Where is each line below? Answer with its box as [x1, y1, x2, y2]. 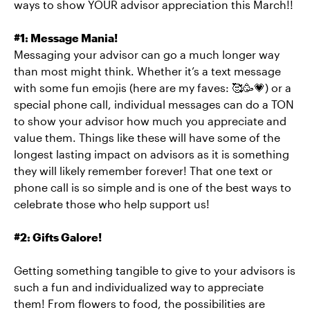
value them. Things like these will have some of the [14, 130, 280, 144]
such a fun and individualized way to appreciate [14, 280, 264, 293]
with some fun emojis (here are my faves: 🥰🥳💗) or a [14, 80, 291, 94]
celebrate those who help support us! [14, 197, 210, 210]
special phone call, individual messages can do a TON [14, 97, 294, 111]
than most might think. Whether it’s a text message [14, 64, 281, 77]
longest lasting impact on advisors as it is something [14, 147, 289, 161]
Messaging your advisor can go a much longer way [14, 47, 280, 61]
